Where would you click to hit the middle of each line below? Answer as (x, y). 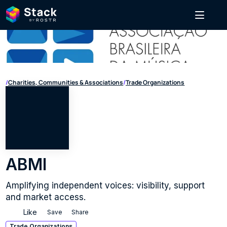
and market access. (46, 197)
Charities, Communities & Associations (66, 82)
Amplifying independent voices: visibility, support (105, 185)
